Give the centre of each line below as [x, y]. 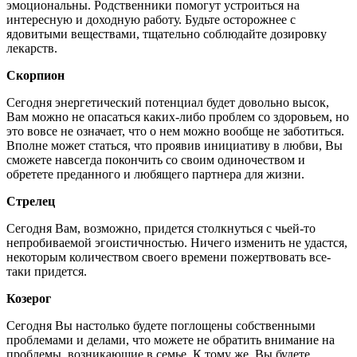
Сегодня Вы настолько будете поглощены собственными [161, 325]
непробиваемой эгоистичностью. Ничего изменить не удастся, [177, 242]
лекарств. [32, 48]
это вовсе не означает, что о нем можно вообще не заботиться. [175, 131]
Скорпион [35, 75]
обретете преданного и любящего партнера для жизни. [155, 174]
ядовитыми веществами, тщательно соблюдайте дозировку [167, 33]
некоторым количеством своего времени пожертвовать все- [169, 257]
